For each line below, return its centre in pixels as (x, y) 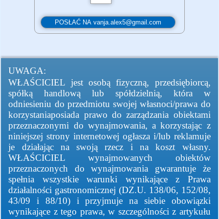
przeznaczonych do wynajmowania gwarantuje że (109, 169)
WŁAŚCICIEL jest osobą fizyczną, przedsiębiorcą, (109, 83)
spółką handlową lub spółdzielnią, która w (109, 93)
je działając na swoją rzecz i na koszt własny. (109, 147)
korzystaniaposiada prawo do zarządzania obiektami (109, 115)
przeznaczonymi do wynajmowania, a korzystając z (109, 126)
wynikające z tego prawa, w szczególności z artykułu (109, 212)
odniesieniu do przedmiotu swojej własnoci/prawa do (109, 104)
